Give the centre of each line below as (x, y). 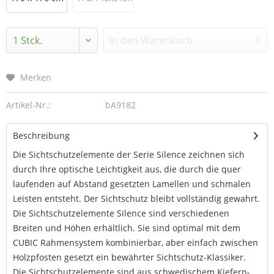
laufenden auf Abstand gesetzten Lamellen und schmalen (132, 184)
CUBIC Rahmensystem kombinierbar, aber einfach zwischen (135, 243)
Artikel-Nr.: (28, 105)
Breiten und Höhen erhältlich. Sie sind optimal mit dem (127, 228)
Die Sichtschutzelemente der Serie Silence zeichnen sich (129, 154)
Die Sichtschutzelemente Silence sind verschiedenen (121, 213)
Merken (36, 77)
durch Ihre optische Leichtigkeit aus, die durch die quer (127, 169)
